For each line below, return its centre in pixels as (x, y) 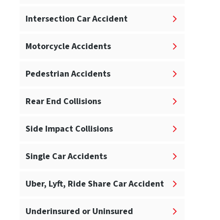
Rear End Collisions (63, 102)
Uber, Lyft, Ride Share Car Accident (95, 184)
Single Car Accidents (66, 157)
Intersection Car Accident (77, 19)
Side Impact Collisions (69, 129)
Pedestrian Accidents (68, 74)
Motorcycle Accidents (68, 47)
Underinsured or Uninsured (79, 212)
